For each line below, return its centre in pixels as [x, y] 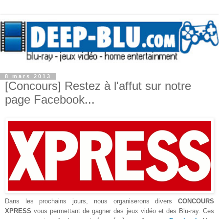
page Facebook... [50, 99]
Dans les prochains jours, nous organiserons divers [91, 201]
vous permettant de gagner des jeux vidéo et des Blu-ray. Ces [123, 211]
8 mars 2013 [28, 76]
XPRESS [18, 211]
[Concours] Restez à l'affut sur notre [98, 86]
